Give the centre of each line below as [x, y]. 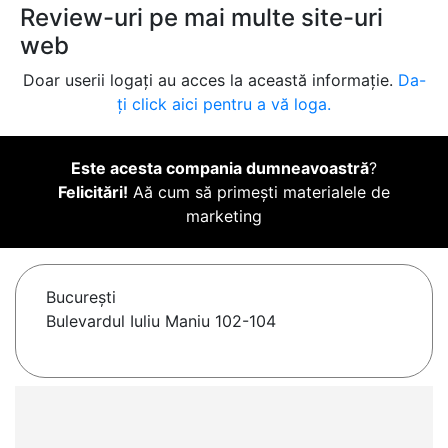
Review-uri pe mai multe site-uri [201, 18]
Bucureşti [81, 297]
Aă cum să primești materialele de [259, 192]
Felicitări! [93, 192]
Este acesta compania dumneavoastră [220, 168]
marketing [224, 216]
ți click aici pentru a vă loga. [224, 104]
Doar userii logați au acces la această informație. [210, 80]
